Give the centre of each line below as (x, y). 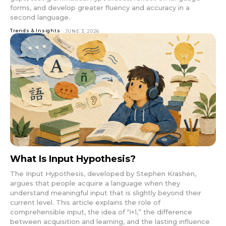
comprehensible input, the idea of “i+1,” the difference (101, 212)
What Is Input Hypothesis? (73, 159)
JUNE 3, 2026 (82, 31)
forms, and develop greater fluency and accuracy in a (100, 7)
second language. (40, 17)
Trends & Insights (35, 30)
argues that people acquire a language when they (95, 183)
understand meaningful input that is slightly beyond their (106, 193)
